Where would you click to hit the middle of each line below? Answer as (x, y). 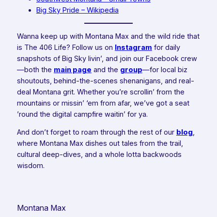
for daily (166, 47)
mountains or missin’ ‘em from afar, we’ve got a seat (103, 103)
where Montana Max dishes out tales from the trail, (100, 144)
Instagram (133, 47)
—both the (35, 70)
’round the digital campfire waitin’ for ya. (82, 114)
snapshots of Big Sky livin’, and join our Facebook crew (107, 58)
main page (72, 70)
